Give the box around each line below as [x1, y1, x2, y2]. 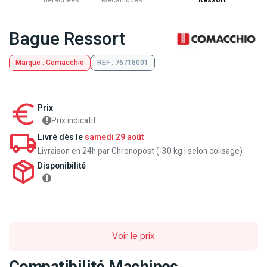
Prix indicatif [51, 115, 96, 125]
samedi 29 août [85, 132, 144, 142]
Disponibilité [38, 160, 86, 170]
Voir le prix [112, 231, 155, 242]
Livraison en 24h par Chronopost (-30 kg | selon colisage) [38, 145, 243, 156]
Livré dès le [38, 132, 85, 142]
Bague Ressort [9, 27, 125, 49]
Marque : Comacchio [15, 58, 84, 67]
